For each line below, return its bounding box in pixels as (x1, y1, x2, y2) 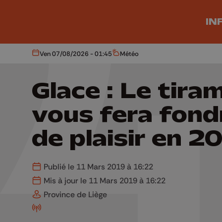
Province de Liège (42, 189, 107, 199)
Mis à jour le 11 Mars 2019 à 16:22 (42, 175, 166, 185)
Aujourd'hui (35, 52, 68, 60)
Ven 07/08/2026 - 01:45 (40, 49, 112, 57)
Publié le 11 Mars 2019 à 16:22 (42, 162, 153, 171)
